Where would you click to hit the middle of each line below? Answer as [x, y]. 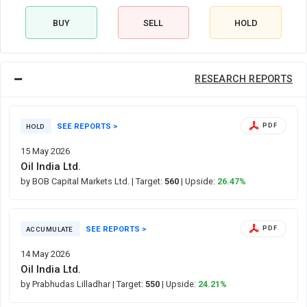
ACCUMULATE [51, 229]
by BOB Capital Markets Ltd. [76, 181]
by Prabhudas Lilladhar [66, 284]
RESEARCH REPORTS [244, 79]
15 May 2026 [45, 151]
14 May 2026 [45, 254]
